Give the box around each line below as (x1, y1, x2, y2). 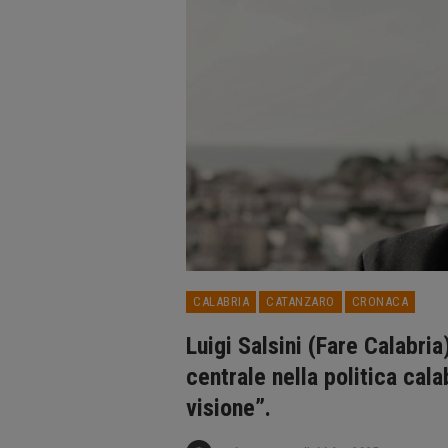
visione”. (186, 393, 271, 422)
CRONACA (351, 293, 408, 309)
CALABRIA (193, 293, 249, 309)
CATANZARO (266, 293, 335, 309)
